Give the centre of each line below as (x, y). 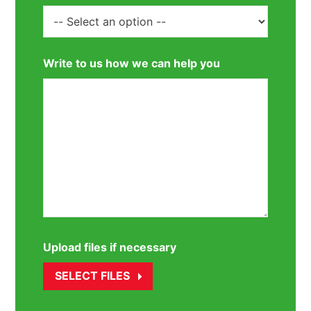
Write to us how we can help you (132, 64)
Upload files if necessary (110, 247)
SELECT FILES (93, 276)
